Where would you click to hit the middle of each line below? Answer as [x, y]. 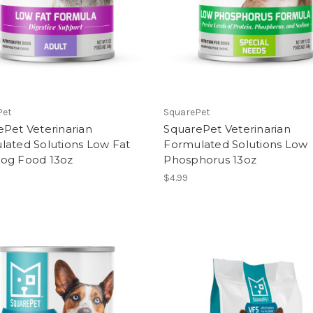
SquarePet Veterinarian [227, 129]
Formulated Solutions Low [236, 144]
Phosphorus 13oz [210, 159]
